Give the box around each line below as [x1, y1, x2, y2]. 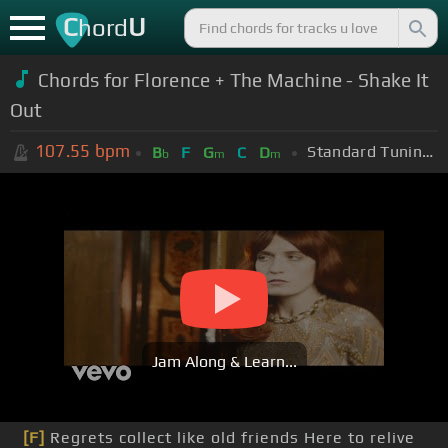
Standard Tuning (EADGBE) [421, 141, 433, 161]
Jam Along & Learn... [151, 352, 297, 372]
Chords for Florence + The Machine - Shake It [37, 68, 430, 91]
